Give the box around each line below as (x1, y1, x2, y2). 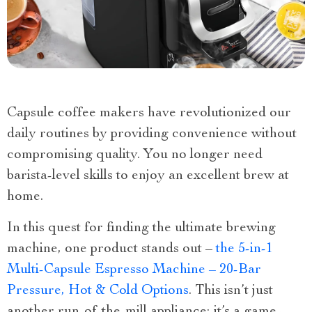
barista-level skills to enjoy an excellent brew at (7, 169, 289, 184)
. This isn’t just (189, 284, 273, 299)
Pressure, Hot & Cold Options (7, 284, 189, 299)
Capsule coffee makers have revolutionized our (7, 107, 291, 121)
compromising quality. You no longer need (7, 148, 263, 163)
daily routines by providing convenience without (7, 127, 297, 142)
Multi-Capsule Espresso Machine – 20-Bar (7, 263, 261, 278)
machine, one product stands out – (7, 242, 216, 257)
